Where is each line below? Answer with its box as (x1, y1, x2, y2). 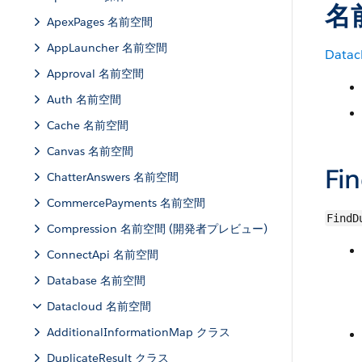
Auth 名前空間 (47, 92, 121, 107)
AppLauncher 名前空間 (47, 40, 167, 55)
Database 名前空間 (47, 273, 145, 288)
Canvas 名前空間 (47, 144, 133, 158)
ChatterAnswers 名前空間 (47, 170, 179, 184)
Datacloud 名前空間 (47, 299, 151, 314)
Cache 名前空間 (47, 118, 128, 133)
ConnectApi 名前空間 (47, 247, 158, 262)
